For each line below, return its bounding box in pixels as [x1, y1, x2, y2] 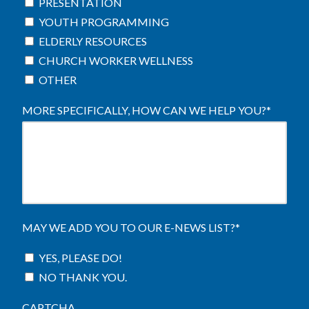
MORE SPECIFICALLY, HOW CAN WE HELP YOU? [22, 103, 266, 117]
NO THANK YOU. [39, 270, 127, 283]
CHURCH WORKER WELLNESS [39, 54, 193, 67]
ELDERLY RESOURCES [39, 34, 147, 48]
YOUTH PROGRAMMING [39, 15, 169, 28]
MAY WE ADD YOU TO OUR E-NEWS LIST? [22, 221, 235, 234]
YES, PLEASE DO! [39, 251, 122, 264]
